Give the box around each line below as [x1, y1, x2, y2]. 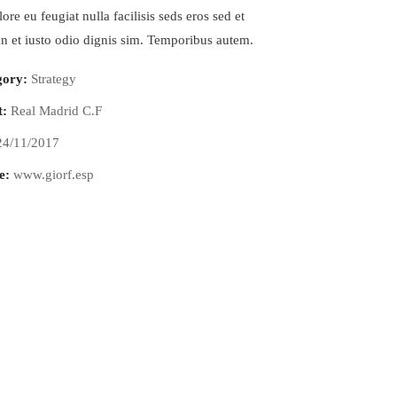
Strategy [31, 72, 76, 86]
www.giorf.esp [13, 167, 94, 182]
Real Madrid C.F [11, 104, 102, 118]
